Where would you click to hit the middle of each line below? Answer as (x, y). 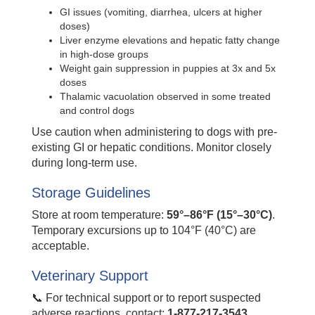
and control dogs (97, 111)
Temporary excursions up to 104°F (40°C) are (144, 231)
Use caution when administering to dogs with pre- (154, 132)
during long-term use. (84, 163)
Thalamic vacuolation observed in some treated (165, 97)
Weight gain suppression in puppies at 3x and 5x (168, 69)
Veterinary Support (90, 276)
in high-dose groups (104, 54)
